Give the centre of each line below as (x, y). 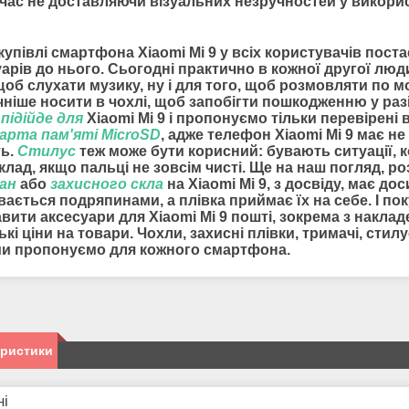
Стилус (47, 152)
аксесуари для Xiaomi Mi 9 (136, 217)
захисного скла (107, 184)
